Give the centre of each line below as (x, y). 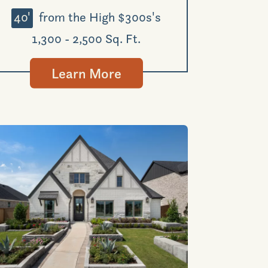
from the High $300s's (99, 16)
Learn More (86, 73)
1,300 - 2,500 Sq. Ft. (86, 38)
